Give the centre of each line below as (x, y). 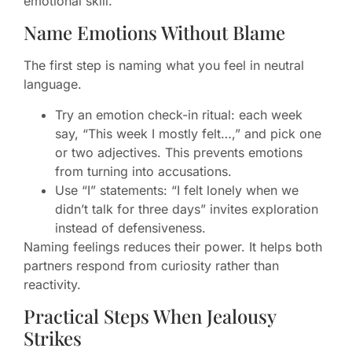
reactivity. (52, 284)
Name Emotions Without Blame (154, 33)
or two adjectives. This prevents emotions (179, 152)
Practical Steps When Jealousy (150, 316)
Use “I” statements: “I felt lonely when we (177, 190)
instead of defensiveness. (130, 227)
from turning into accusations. (143, 171)
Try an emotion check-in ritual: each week (179, 114)
